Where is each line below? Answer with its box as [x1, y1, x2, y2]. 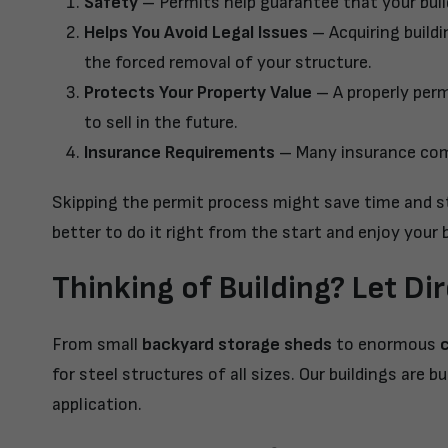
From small [52, 334, 142, 356]
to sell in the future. [84, 112, 238, 134]
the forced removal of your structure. [84, 52, 372, 74]
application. [52, 394, 142, 416]
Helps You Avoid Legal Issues [84, 22, 308, 44]
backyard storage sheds [142, 334, 332, 356]
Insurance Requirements [84, 142, 275, 164]
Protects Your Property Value [84, 82, 312, 104]
